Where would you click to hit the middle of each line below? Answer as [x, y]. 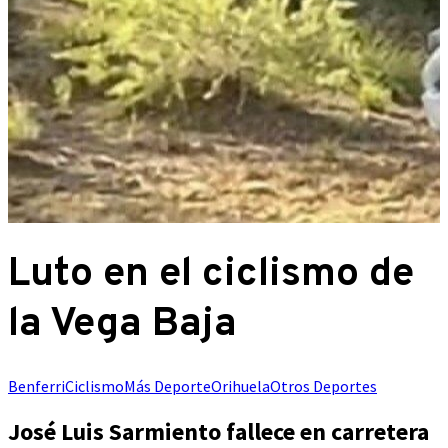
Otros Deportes [323, 386]
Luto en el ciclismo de [211, 274]
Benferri [36, 386]
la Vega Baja [122, 324]
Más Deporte [167, 386]
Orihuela [240, 386]
